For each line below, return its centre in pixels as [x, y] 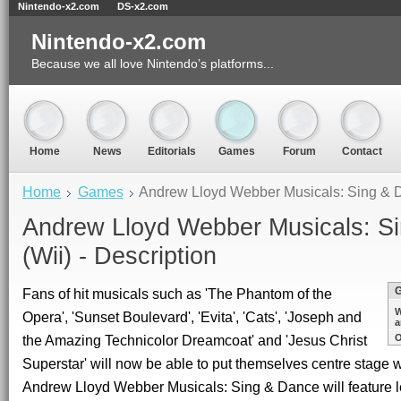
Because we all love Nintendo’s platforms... [153, 64]
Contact [362, 152]
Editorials [172, 152]
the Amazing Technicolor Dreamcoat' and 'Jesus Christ [195, 341]
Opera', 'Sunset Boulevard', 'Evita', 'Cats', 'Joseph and [192, 317]
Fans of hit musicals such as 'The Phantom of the [177, 294]
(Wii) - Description [119, 256]
